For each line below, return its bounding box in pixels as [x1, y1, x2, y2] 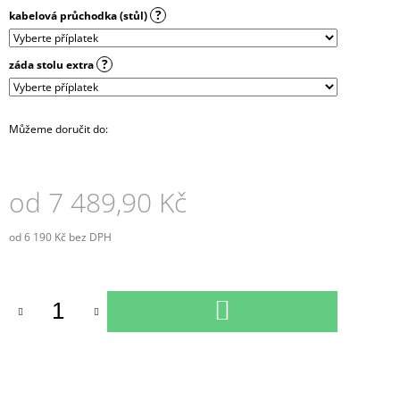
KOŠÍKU [229, 306, 294, 331]
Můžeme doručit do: [9, 121, 108, 137]
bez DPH [66, 229, 112, 245]
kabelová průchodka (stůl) [9, 7, 150, 23]
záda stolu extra [9, 56, 96, 72]
